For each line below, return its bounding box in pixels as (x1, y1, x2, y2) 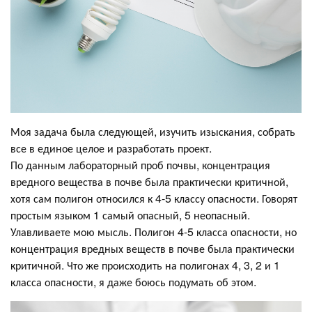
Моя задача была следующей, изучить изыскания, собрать (10, 123, 295, 140)
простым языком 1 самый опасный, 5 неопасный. (10, 207, 250, 224)
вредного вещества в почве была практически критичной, (10, 173, 288, 190)
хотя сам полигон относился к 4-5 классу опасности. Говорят (10, 190, 297, 207)
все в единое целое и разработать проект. (10, 140, 212, 157)
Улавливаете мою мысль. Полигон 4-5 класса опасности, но (10, 224, 297, 240)
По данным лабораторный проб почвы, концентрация (10, 157, 270, 173)
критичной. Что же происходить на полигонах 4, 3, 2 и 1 (10, 257, 280, 274)
